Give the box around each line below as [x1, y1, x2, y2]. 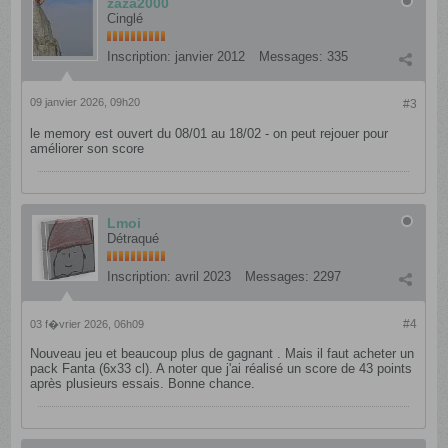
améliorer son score [30, 141, 145, 157]
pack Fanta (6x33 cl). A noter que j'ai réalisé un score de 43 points [30, 361, 413, 377]
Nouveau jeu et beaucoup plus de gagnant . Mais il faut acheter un [30, 346, 415, 362]
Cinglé [107, 11, 144, 27]
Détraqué [107, 231, 160, 247]
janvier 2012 [175, 49, 246, 65]
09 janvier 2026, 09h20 [30, 96, 141, 109]
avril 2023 [175, 269, 232, 285]
